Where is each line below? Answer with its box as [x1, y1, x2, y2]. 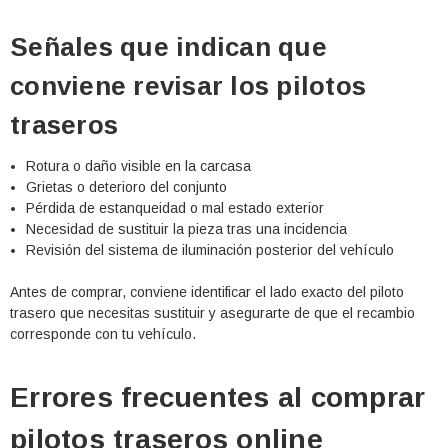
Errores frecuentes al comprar [10, 382, 426, 414]
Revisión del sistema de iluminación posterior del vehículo [26, 242, 395, 259]
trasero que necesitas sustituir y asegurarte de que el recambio [10, 305, 415, 322]
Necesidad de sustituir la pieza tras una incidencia [26, 221, 348, 238]
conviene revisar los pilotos [10, 71, 366, 102]
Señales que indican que [10, 32, 327, 63]
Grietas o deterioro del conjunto [26, 179, 228, 196]
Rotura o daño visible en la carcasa [26, 158, 252, 175]
